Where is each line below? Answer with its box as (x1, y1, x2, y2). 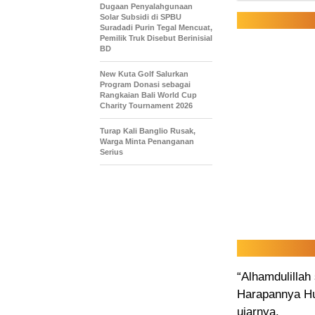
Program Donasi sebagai (100, 80, 191, 89)
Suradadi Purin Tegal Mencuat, (100, 23, 212, 32)
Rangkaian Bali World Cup (100, 91, 197, 100)
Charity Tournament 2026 (100, 101, 193, 110)
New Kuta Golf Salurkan (100, 70, 188, 79)
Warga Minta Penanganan (100, 137, 194, 146)
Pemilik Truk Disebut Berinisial (100, 34, 212, 43)
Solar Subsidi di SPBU (100, 13, 181, 22)
